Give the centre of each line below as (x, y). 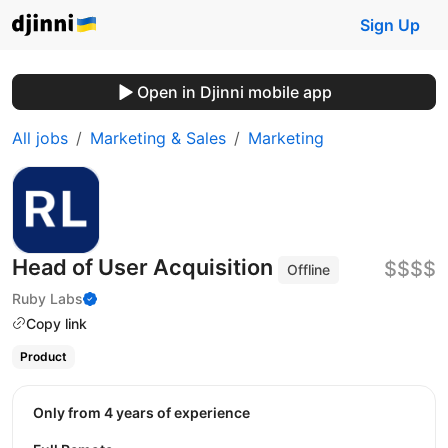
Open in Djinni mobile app (234, 92)
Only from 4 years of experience (147, 412)
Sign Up (390, 25)
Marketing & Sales (158, 138)
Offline (309, 269)
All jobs (40, 138)
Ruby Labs (47, 298)
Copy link (56, 323)
